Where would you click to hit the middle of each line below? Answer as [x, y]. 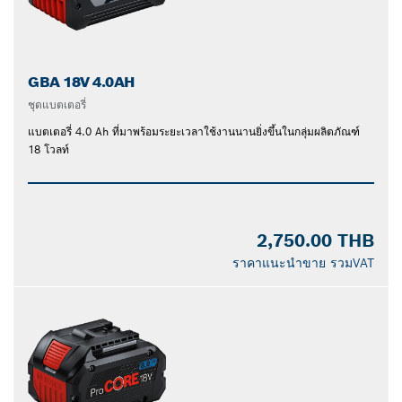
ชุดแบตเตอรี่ [57, 105]
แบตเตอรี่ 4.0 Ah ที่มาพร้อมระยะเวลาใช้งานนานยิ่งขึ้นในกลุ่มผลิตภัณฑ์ [194, 132]
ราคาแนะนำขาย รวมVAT [303, 263]
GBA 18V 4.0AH [82, 83]
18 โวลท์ [48, 150]
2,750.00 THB [315, 241]
